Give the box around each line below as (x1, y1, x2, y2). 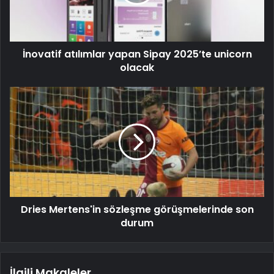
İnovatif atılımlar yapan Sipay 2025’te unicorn (22, 46, 252, 61)
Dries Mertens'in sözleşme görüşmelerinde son (20, 202, 254, 217)
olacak (120, 60, 154, 75)
